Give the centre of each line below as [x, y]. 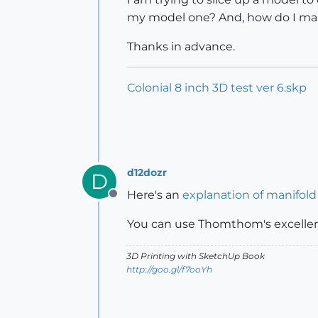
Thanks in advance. [181, 46]
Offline [131, 201]
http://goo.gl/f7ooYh [169, 269]
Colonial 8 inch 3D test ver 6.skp [217, 88]
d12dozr [147, 172]
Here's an [155, 195]
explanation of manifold [250, 195]
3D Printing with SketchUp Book [196, 256]
